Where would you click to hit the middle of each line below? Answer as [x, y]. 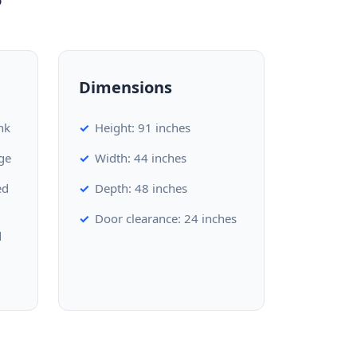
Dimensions [125, 87]
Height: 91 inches [142, 127]
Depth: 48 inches [141, 188]
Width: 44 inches [140, 158]
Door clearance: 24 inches [165, 218]
